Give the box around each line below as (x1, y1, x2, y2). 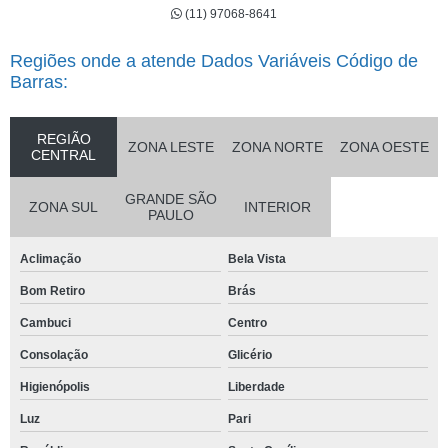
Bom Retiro (20, 284, 85, 299)
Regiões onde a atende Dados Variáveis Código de (10, 51, 418, 72)
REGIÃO (36, 131, 91, 148)
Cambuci (20, 316, 71, 331)
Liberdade (227, 380, 285, 395)
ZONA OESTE (340, 139, 429, 156)
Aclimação (20, 252, 81, 267)
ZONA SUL (29, 199, 98, 216)
